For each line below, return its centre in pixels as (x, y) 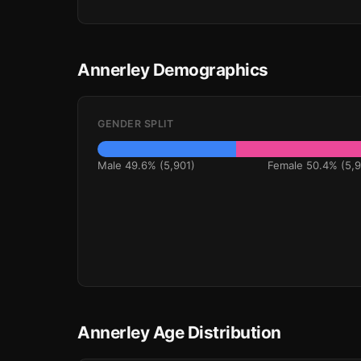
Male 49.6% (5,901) (146, 165)
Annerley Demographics (173, 70)
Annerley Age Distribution (179, 332)
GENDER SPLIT (135, 124)
